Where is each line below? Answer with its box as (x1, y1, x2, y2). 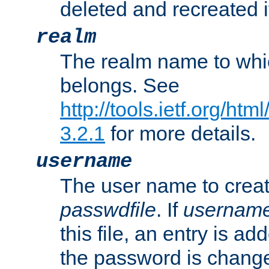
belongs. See (60, 74, 180, 97)
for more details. (105, 122, 256, 145)
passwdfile (60, 198, 156, 222)
